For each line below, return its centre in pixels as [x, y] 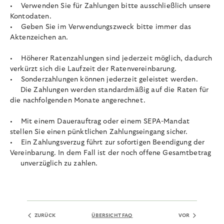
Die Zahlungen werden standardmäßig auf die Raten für [109, 90]
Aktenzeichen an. [39, 38]
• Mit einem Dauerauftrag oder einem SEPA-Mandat [100, 122]
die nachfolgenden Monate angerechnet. [78, 101]
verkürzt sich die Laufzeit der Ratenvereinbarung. [93, 69]
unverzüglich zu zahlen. [54, 164]
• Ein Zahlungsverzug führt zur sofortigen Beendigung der [107, 143]
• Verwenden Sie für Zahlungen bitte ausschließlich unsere [110, 6]
